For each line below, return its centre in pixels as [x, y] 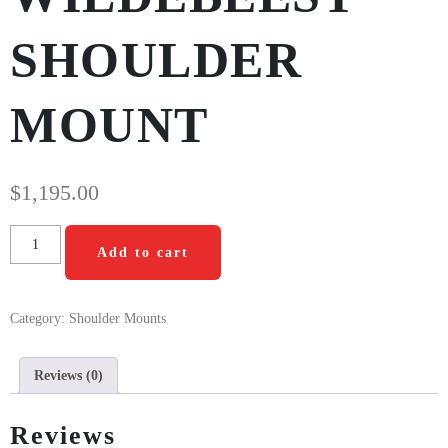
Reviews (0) [68, 375]
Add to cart [142, 252]
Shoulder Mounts [117, 318]
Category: [39, 318]
